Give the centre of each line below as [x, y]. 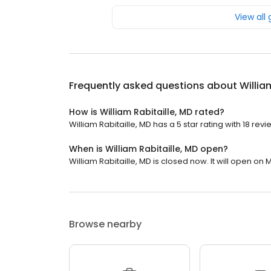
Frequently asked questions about [154, 86]
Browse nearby [105, 224]
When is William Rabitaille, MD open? [149, 149]
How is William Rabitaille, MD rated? [147, 112]
